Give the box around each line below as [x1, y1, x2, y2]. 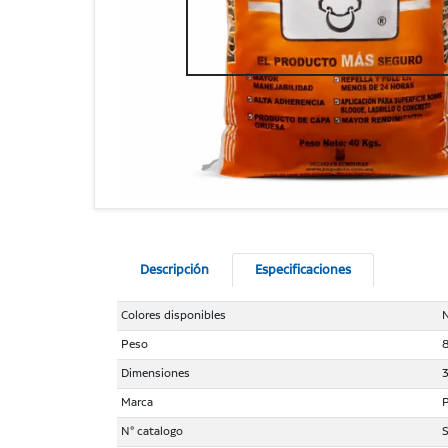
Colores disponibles [121, 306, 227, 324]
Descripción [140, 260, 210, 280]
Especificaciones [255, 260, 352, 280]
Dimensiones [121, 364, 191, 382]
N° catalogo [121, 422, 184, 440]
